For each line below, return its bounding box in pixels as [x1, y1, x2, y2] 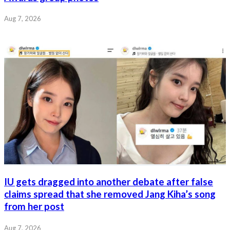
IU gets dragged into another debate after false [4, 176, 213, 188]
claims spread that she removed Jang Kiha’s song [4, 188, 216, 200]
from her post [4, 201, 64, 213]
